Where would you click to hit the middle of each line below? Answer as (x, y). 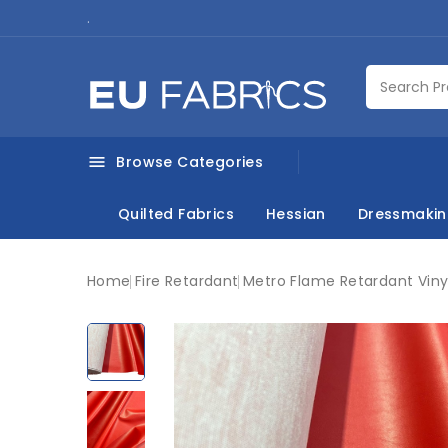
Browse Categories (188, 162)
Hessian (296, 214)
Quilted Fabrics (176, 214)
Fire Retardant (187, 281)
